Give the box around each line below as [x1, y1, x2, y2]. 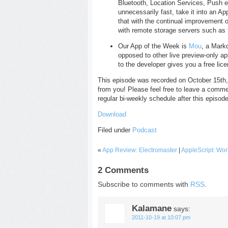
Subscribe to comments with [98, 180, 190, 188]
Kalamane [132, 204, 172, 214]
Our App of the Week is [118, 42, 189, 50]
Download [98, 110, 126, 118]
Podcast [132, 126, 157, 134]
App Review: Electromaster [102, 147, 177, 154]
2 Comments [98, 165, 149, 175]
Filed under [98, 126, 132, 134]
